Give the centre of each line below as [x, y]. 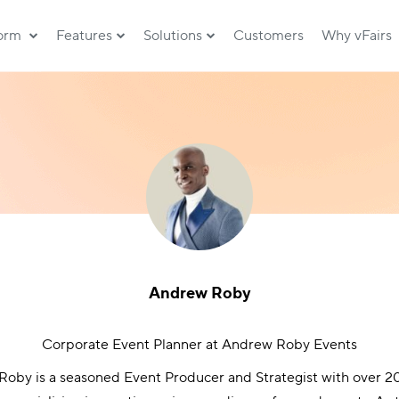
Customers [269, 36]
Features [85, 36]
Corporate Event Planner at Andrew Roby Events [199, 345]
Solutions [173, 36]
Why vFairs [357, 36]
